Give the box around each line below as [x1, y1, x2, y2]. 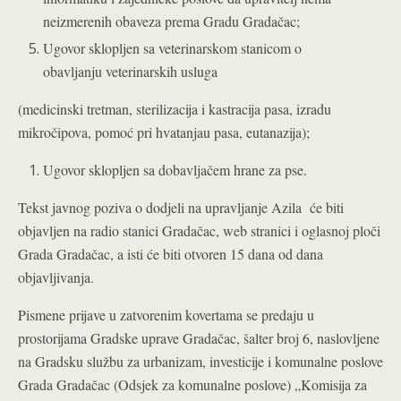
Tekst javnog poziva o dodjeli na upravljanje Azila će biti [18, 198, 344, 218]
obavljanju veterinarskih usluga [43, 62, 218, 81]
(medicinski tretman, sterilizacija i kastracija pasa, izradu [18, 99, 331, 119]
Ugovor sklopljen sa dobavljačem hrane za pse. [43, 160, 308, 180]
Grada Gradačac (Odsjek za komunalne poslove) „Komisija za [18, 375, 367, 395]
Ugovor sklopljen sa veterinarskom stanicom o [43, 38, 303, 58]
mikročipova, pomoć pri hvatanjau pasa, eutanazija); [18, 123, 310, 142]
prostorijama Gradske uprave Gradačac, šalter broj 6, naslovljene [18, 328, 380, 348]
